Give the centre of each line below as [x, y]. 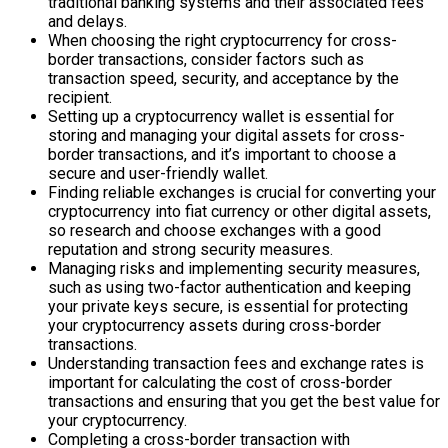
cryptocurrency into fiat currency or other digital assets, [239, 212]
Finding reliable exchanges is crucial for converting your [242, 193]
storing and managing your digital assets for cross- [226, 136]
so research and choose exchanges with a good [214, 231]
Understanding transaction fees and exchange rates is [236, 364]
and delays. [87, 22]
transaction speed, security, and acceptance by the [223, 79]
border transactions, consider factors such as [206, 60]
